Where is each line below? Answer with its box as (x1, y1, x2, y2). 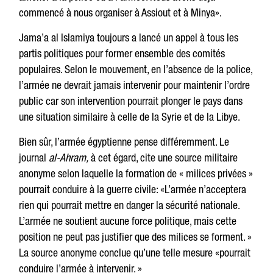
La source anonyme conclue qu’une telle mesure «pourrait (19, 246, 251, 259)
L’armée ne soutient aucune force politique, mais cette (19, 214, 237, 227)
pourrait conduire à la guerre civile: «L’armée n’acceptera (19, 183, 247, 196)
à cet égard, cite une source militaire (88, 151, 238, 164)
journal (19, 151, 49, 164)
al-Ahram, (49, 151, 89, 164)
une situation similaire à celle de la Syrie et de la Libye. (19, 110, 241, 123)
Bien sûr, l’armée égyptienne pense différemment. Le (19, 135, 230, 148)
